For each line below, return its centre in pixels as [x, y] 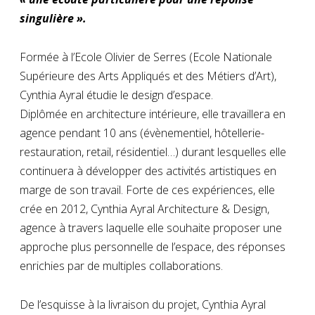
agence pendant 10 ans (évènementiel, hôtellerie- [142, 133]
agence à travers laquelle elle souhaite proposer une [151, 227]
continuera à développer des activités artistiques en [148, 171]
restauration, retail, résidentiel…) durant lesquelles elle [153, 152]
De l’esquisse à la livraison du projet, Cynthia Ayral [143, 304]
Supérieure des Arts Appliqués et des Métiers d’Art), [148, 76]
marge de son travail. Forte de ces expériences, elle [147, 189]
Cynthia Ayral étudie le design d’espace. [116, 95]
